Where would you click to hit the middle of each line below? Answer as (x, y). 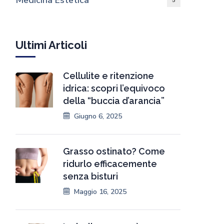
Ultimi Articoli (51, 45)
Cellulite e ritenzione (108, 76)
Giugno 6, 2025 (98, 116)
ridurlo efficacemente (110, 164)
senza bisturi (90, 176)
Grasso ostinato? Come (114, 151)
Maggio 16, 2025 (100, 191)
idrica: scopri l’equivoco (114, 88)
